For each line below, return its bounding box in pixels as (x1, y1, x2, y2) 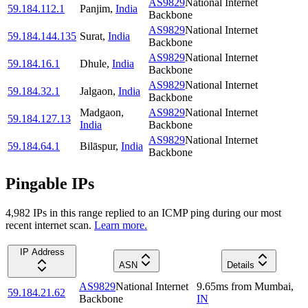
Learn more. (94, 219, 147, 231)
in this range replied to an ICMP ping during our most (47, 206, 281, 219)
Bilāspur (80, 140, 115, 153)
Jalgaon (80, 85, 113, 98)
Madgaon (80, 107, 121, 119)
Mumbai (254, 280, 291, 292)
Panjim (80, 3, 110, 15)
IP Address (19, 246, 65, 257)
